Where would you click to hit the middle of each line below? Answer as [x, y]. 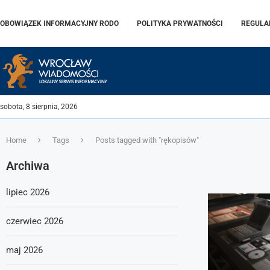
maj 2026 [24, 250]
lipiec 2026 [28, 192]
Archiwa [28, 166]
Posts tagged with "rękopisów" [147, 140]
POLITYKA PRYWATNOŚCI [180, 24]
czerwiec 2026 [35, 221]
